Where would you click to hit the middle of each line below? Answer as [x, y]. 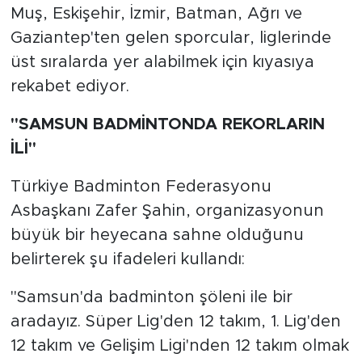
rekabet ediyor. [69, 86]
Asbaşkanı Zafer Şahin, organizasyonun [167, 210]
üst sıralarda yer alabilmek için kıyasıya [162, 62]
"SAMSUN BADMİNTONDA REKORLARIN [167, 124]
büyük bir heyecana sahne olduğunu [157, 235]
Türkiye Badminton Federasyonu [141, 186]
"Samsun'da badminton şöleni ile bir [151, 297]
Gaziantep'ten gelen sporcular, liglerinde [170, 38]
